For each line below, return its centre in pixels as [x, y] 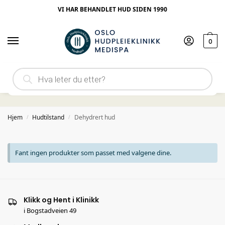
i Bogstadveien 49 [50, 210]
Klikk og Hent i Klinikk [61, 200]
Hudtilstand [48, 118]
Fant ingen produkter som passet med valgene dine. [93, 153]
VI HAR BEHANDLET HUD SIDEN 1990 [113, 9]
